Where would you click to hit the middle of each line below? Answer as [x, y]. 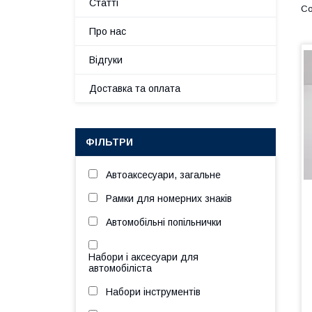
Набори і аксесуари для [143, 257]
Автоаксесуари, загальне [163, 175]
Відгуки [106, 60]
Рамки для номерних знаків [169, 198]
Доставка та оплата [135, 88]
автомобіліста [120, 268]
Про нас [108, 31]
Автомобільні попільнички [164, 222]
